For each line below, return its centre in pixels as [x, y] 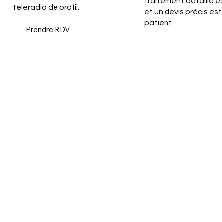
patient [158, 23]
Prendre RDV [48, 30]
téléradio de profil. [46, 7]
